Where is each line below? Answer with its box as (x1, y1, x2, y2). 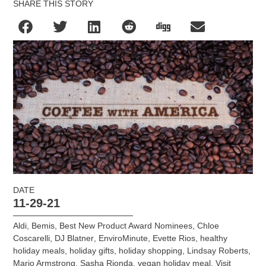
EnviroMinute (99, 233, 148, 243)
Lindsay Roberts (187, 245, 249, 255)
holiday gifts (69, 245, 115, 255)
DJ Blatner (55, 233, 94, 243)
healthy (200, 233, 228, 243)
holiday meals (13, 245, 65, 255)
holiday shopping (119, 245, 183, 255)
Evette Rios (153, 233, 196, 243)
